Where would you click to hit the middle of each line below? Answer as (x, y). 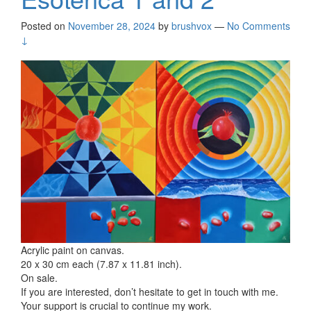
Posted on (44, 26)
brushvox (192, 26)
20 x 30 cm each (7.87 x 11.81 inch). (101, 264)
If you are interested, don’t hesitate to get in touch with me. (150, 292)
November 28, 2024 (112, 26)
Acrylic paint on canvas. (73, 250)
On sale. (39, 278)
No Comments (259, 26)
